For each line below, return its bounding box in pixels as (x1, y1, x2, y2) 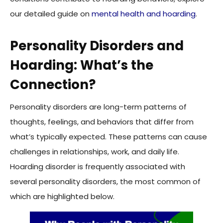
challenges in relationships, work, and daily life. (10, 146, 179, 157)
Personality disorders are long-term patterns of (10, 102, 187, 112)
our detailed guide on (10, 8, 92, 19)
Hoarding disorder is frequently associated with (10, 161, 185, 172)
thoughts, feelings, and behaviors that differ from (10, 116, 194, 127)
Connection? (10, 76, 96, 94)
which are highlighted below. (10, 191, 114, 202)
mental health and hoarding (92, 8, 196, 19)
